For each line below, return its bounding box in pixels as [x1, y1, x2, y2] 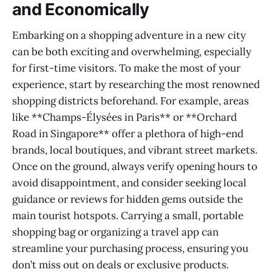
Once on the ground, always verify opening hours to [12, 159, 257, 173]
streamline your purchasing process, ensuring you [12, 241, 248, 255]
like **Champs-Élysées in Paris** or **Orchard [12, 110, 237, 124]
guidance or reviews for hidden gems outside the [12, 192, 243, 206]
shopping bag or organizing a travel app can [12, 225, 219, 239]
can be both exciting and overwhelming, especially [12, 44, 251, 58]
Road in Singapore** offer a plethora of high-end [12, 126, 243, 140]
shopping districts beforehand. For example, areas [12, 93, 249, 107]
